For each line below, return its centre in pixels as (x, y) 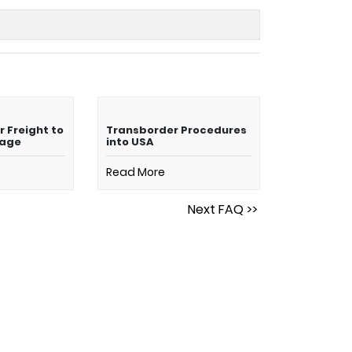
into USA (129, 142)
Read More (135, 172)
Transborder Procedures (176, 130)
